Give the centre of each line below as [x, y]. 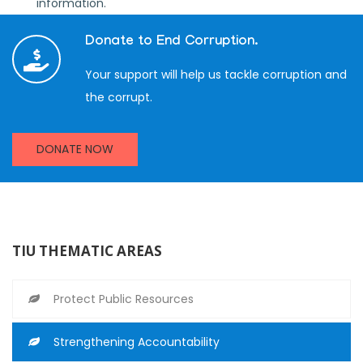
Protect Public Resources [124, 299]
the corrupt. [119, 97]
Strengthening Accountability [137, 342]
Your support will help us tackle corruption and [216, 74]
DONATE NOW [75, 149]
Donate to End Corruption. [171, 42]
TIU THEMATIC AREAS [87, 250]
